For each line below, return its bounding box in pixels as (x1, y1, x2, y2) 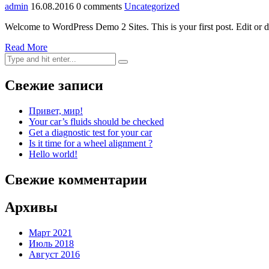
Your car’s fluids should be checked (29, 116, 164, 127)
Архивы (5, 199, 58, 216)
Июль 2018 (29, 238, 74, 249)
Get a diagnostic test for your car (29, 127, 152, 138)
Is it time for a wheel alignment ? (29, 138, 153, 148)
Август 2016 (29, 249, 80, 260)
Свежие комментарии (5, 171, 147, 187)
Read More (5, 41, 47, 52)
